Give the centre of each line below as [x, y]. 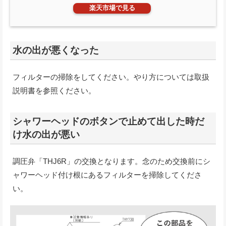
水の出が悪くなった [56, 50]
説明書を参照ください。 [54, 91]
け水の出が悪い [46, 135]
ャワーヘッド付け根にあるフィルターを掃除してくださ [107, 175]
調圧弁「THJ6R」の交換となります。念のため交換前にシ [111, 161]
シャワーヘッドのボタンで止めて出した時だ [108, 122]
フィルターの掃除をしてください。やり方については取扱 [111, 77]
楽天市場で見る [112, 8]
